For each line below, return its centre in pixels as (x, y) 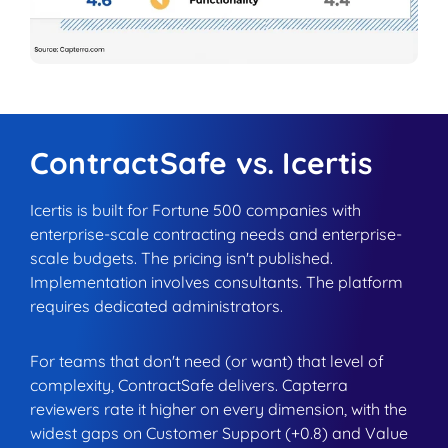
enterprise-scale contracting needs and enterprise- (216, 233)
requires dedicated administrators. (156, 305)
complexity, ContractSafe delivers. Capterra (189, 384)
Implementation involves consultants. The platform (216, 281)
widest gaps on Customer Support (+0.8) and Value (219, 432)
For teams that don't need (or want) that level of (207, 360)
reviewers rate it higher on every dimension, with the (218, 408)
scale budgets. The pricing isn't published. (181, 257)
